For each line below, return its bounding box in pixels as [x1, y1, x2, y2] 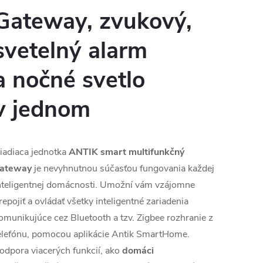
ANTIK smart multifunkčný [69, 145, 184, 159]
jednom [12, 94, 90, 126]
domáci [122, 244, 154, 257]
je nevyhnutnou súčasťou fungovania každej [34, 161, 214, 175]
